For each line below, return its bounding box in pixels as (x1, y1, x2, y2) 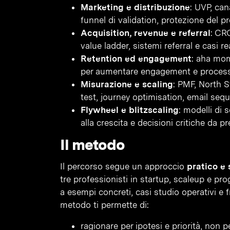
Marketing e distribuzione (81, 2, 190, 12)
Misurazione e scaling (81, 79, 173, 89)
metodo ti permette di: (60, 200, 149, 210)
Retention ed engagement (81, 53, 191, 64)
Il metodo (60, 136, 125, 154)
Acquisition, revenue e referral (81, 28, 210, 38)
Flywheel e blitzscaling (81, 105, 179, 115)
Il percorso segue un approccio (60, 161, 187, 171)
